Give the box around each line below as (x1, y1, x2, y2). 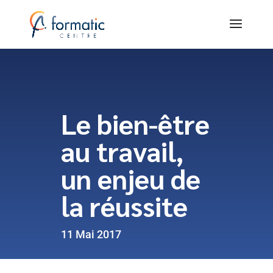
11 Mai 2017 (61, 228, 121, 241)
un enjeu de (61, 160, 200, 196)
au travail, (61, 133, 183, 168)
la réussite (61, 188, 188, 223)
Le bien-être (61, 105, 210, 141)
